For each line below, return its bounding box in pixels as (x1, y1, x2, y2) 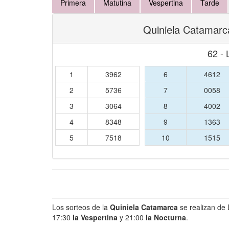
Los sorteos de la (52, 202, 110, 212)
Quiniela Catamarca (110, 202, 178, 212)
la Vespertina (73, 212, 118, 222)
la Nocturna (146, 212, 186, 222)
